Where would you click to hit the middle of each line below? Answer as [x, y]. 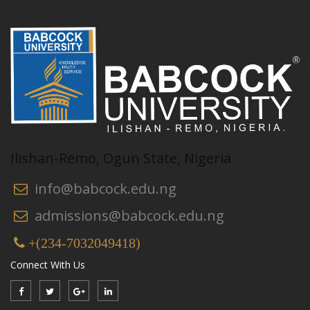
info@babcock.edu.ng [106, 188]
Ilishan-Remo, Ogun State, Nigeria [121, 158]
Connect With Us [48, 264]
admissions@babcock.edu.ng [129, 215]
